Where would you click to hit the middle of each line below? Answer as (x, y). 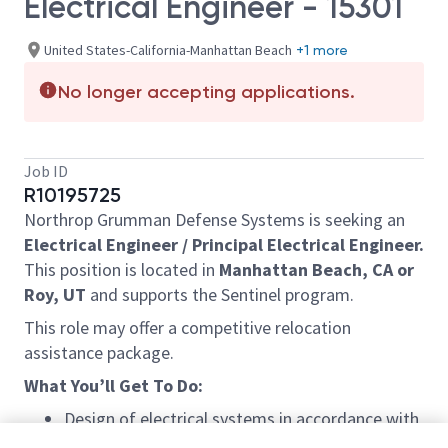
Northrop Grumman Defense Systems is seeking (205, 219)
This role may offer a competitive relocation (187, 327)
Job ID (46, 171)
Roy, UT (55, 294)
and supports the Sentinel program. (220, 294)
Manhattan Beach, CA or (316, 269)
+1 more (322, 49)
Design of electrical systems (171, 418)
